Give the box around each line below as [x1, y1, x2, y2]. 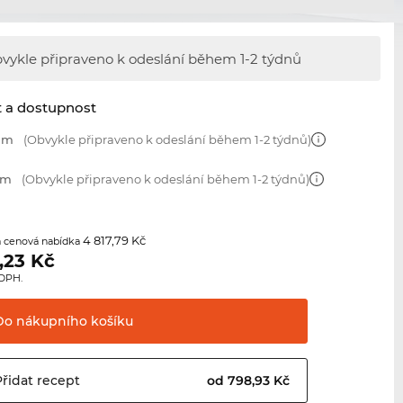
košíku [87, 313, 134, 330]
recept [33, 372, 81, 390]
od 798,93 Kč [207, 372, 294, 390]
